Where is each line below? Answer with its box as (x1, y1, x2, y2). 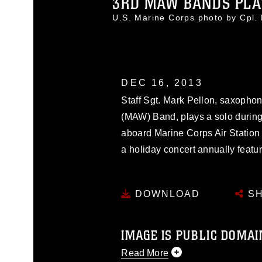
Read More (121, 247, 168, 258)
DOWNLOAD (132, 188, 201, 199)
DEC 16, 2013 (121, 78, 203, 88)
